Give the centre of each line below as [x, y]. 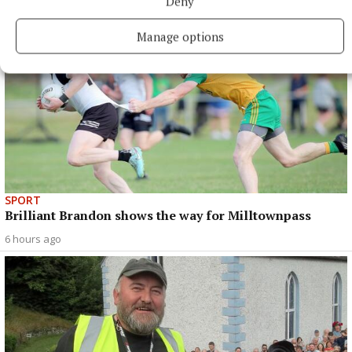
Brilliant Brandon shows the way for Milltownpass [158, 215]
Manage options [180, 36]
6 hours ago [33, 238]
